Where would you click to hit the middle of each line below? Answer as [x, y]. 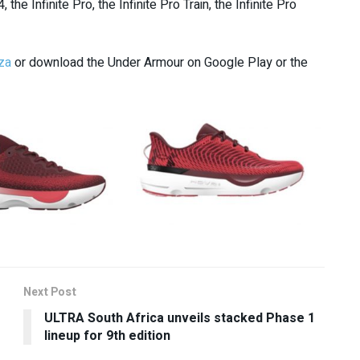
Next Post [50, 292]
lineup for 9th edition [107, 335]
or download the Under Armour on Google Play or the [160, 62]
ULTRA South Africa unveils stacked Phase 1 [180, 318]
